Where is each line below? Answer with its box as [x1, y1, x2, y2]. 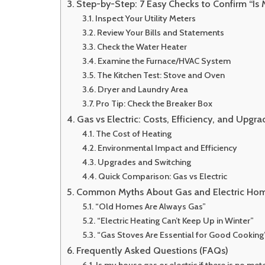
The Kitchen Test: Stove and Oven [96, 70, 225, 80]
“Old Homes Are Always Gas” [95, 201, 206, 212]
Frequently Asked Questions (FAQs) [76, 244, 229, 256]
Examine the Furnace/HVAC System [97, 56, 231, 66]
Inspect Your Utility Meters [95, 13, 196, 24]
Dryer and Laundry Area [97, 84, 188, 95]
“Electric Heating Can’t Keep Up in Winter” [96, 215, 254, 226]
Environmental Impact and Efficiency [97, 143, 237, 153]
